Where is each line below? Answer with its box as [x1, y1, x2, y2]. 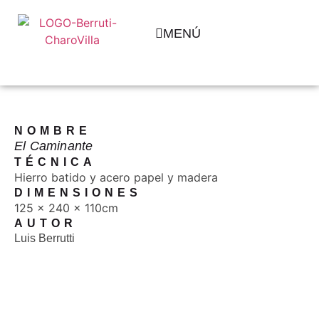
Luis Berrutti [14, 232, 75, 244]
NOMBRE [14, 125, 91, 137]
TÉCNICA [14, 156, 96, 168]
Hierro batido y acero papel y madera [14, 170, 218, 184]
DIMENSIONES [14, 187, 142, 199]
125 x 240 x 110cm [14, 201, 118, 215]
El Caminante [14, 139, 93, 153]
